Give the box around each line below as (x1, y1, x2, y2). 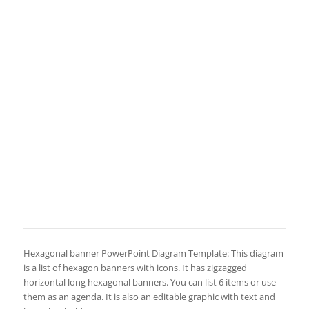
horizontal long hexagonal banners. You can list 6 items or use (23, 275, 276, 288)
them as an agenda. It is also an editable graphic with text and (23, 290, 275, 303)
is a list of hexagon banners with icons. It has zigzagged (23, 261, 247, 274)
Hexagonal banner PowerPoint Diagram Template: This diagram (23, 246, 283, 259)
